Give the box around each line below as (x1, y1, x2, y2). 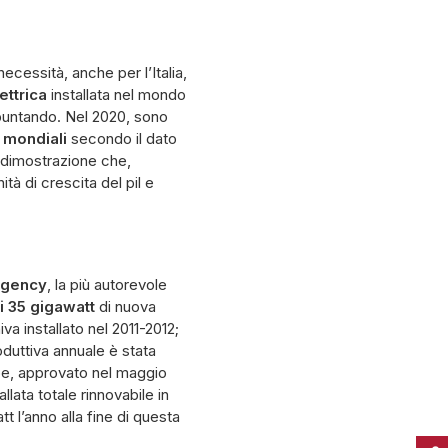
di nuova (95, 297, 156, 316)
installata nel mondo (47, 85, 186, 104)
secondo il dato (67, 129, 177, 148)
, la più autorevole (47, 275, 167, 294)
